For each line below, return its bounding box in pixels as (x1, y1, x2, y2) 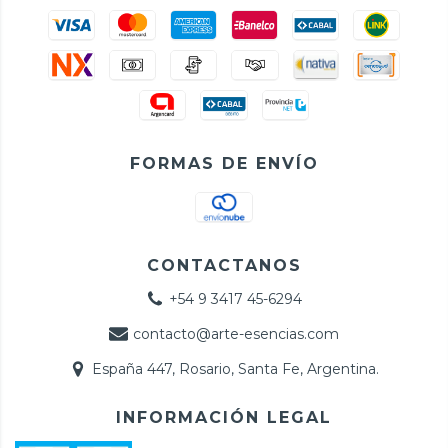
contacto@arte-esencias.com (132, 324, 339, 343)
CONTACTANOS (146, 255, 302, 275)
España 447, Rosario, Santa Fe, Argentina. (92, 359, 380, 378)
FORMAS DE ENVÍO (129, 153, 319, 173)
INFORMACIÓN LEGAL (116, 407, 332, 427)
